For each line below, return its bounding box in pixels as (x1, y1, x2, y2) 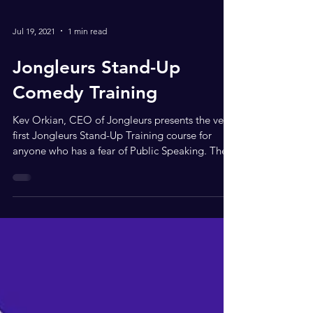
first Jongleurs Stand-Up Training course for (13, 159, 212, 173)
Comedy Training (13, 112, 157, 134)
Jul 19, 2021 (13, 56, 55, 67)
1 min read (68, 56, 107, 67)
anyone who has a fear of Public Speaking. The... (13, 175, 235, 188)
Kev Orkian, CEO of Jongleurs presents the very (13, 144, 232, 157)
